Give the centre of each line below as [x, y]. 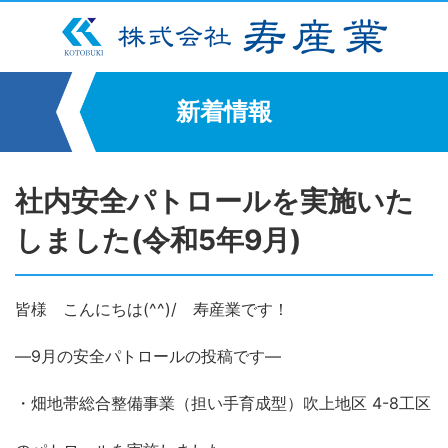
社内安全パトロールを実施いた [214, 201]
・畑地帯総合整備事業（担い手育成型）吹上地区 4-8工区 [223, 403]
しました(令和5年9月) [158, 240]
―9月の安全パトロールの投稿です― [148, 356]
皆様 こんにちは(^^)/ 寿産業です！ [152, 309]
